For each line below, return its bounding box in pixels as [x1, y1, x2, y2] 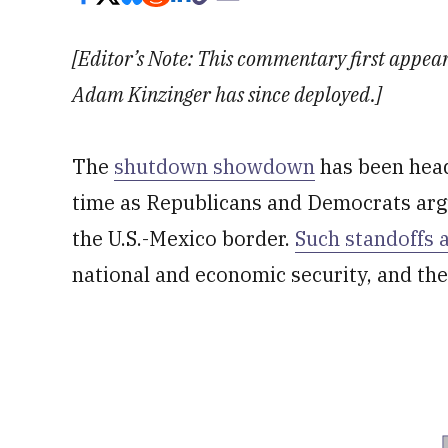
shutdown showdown [114, 153, 315, 180]
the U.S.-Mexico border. [72, 225, 295, 252]
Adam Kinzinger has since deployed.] [72, 81, 382, 108]
